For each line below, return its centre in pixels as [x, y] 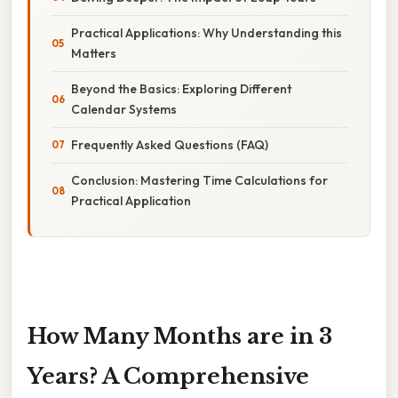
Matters [94, 53]
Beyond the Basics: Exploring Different [181, 88]
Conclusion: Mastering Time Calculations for [199, 180]
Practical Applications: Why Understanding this [207, 32]
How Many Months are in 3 [180, 336]
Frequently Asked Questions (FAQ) [170, 144]
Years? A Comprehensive [168, 376]
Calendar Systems [124, 109]
